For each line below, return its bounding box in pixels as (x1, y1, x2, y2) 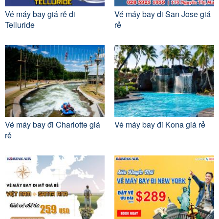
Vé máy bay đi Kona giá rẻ (114, 119, 205, 131)
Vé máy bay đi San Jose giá (114, 8, 211, 20)
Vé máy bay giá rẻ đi (5, 8, 75, 20)
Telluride (5, 19, 35, 31)
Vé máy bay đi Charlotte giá (5, 119, 100, 131)
